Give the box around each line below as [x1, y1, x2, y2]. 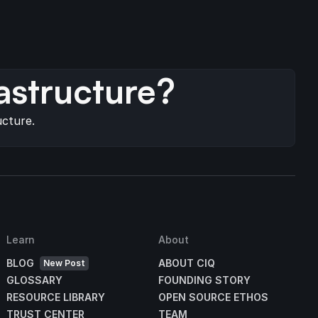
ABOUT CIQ [158, 257, 215, 270]
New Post [43, 258, 86, 269]
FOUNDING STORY [158, 274, 251, 287]
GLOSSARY [6, 274, 63, 287]
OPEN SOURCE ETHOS [158, 291, 268, 304]
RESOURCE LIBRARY [6, 291, 106, 304]
